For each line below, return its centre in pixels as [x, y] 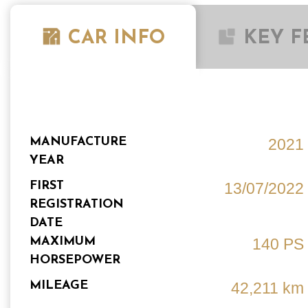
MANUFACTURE [78, 142]
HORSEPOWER [75, 261]
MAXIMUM [63, 242]
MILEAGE [59, 286]
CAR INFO [117, 39]
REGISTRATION [77, 205]
